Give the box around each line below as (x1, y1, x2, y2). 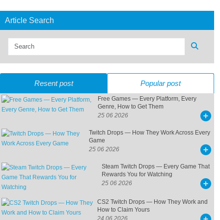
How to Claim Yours (97, 206, 150, 214)
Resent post (34, 79, 73, 88)
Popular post (140, 79, 181, 88)
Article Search (5, 16, 54, 25)
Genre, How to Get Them (97, 103, 164, 110)
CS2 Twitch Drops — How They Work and (97, 198, 208, 206)
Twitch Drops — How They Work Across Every (89, 129, 211, 137)
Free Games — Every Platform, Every (97, 95, 196, 103)
